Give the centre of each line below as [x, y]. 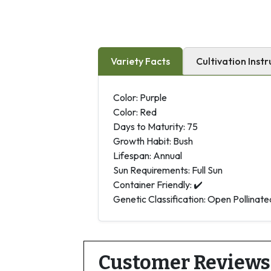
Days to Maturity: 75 [155, 126]
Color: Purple [140, 97]
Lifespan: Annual [148, 155]
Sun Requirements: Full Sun [168, 170]
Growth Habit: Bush [153, 141]
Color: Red [135, 112]
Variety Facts [140, 61]
